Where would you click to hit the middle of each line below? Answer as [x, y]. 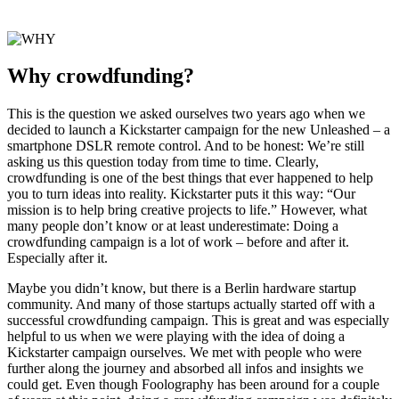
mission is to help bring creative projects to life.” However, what [187, 210]
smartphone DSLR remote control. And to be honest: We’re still [186, 146]
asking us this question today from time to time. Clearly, [163, 162]
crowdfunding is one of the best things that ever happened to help [190, 178]
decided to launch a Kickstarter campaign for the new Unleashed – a [199, 130]
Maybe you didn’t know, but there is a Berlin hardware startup [182, 289]
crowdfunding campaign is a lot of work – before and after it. [178, 242]
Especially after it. [57, 258]
